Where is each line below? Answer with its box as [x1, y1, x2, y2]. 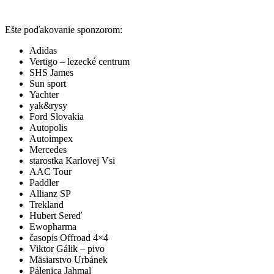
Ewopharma [29, 221, 76, 232]
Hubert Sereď [29, 210, 82, 221]
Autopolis [29, 122, 67, 133]
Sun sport [29, 78, 66, 89]
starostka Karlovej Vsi [29, 155, 115, 166]
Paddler [29, 177, 59, 188]
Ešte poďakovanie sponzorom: [5, 24, 122, 35]
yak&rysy [29, 100, 67, 111]
